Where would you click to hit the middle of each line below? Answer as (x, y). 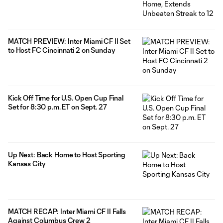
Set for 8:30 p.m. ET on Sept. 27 (57, 107)
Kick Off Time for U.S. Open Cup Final (66, 98)
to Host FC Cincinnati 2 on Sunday (61, 50)
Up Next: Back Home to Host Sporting (67, 154)
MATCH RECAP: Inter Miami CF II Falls (67, 211)
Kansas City (27, 163)
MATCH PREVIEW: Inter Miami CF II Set (69, 41)
